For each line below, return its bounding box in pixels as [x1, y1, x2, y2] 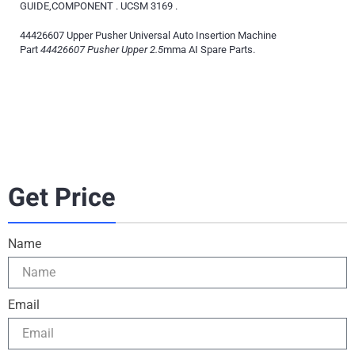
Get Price [8, 178, 116, 217]
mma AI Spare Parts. [163, 43, 255, 55]
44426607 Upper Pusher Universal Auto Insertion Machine [20, 29, 277, 41]
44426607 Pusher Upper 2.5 [40, 43, 163, 55]
